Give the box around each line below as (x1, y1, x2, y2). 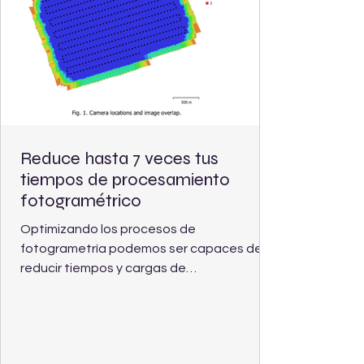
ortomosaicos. (20, 301, 106, 314)
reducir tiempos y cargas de (20, 262, 186, 275)
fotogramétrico (20, 190, 141, 211)
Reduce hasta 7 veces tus (20, 148, 219, 169)
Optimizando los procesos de (20, 223, 196, 236)
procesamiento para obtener (20, 281, 196, 294)
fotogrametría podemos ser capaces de (20, 242, 262, 255)
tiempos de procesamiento (20, 169, 230, 190)
